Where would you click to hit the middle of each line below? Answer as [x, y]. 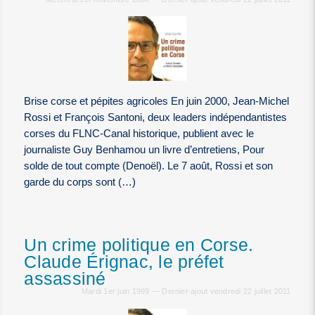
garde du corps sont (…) [80, 182]
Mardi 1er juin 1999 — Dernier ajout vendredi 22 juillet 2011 [186, 291]
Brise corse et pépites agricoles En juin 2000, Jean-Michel [157, 102]
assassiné [65, 279]
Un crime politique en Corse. [139, 245]
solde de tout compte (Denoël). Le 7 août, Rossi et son [149, 166]
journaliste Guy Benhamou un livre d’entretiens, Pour [144, 150]
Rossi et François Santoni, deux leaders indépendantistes [156, 118]
